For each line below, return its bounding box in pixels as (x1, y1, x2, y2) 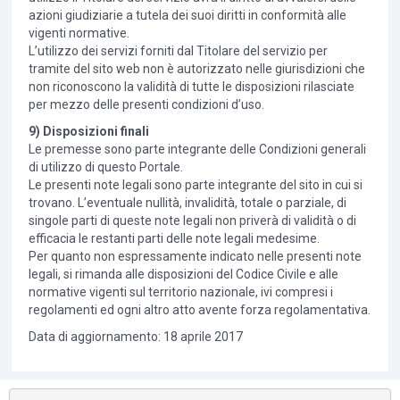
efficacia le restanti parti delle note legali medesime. (28, 231, 320, 246)
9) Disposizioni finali (28, 124, 149, 139)
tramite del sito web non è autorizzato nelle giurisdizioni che (28, 62, 365, 77)
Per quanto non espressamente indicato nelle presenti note (28, 249, 362, 264)
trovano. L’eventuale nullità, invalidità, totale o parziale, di (28, 196, 346, 211)
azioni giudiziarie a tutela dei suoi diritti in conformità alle (28, 8, 346, 23)
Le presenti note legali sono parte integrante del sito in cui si (28, 178, 362, 193)
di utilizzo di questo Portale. (28, 160, 183, 175)
